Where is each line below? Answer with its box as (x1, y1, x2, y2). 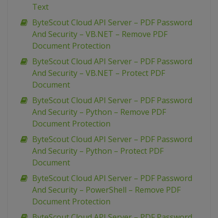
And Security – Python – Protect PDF (32, 145, 163, 157)
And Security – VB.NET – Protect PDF (32, 68, 165, 79)
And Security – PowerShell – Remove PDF (32, 184, 181, 196)
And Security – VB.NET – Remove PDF (32, 29, 167, 40)
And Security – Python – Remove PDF (32, 107, 166, 118)
